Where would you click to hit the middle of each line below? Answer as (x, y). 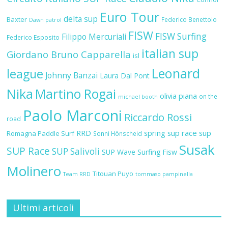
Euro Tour (130, 17)
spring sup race (171, 133)
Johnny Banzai (72, 75)
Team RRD (77, 174)
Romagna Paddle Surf (41, 133)
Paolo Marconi (73, 115)
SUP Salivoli (76, 151)
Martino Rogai (76, 94)
